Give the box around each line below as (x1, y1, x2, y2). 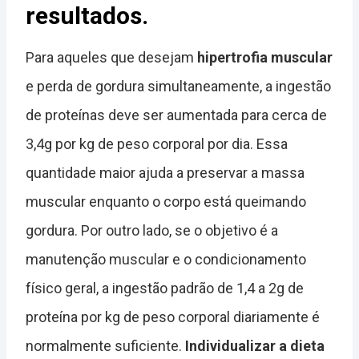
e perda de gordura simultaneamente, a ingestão (26, 78, 331, 95)
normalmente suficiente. (26, 337, 185, 355)
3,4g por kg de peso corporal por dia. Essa (26, 135, 288, 153)
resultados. (26, 2, 148, 30)
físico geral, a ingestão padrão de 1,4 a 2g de (26, 280, 304, 297)
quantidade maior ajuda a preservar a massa (26, 164, 305, 182)
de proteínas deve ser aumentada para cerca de (26, 107, 327, 124)
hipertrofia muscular (197, 49, 333, 67)
